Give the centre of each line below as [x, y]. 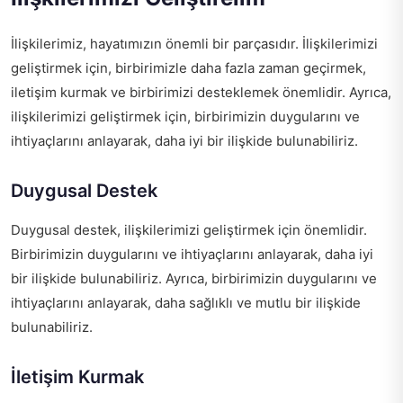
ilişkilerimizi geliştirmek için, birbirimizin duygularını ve [185, 117]
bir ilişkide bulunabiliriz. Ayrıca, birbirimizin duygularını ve [194, 279]
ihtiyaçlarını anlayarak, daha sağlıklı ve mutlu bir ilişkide [186, 303]
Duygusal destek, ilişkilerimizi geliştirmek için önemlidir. [189, 230]
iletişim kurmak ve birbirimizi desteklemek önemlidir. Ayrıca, [201, 93]
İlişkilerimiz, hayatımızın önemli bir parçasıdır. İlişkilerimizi [194, 44]
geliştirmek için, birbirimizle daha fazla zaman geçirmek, [188, 68]
